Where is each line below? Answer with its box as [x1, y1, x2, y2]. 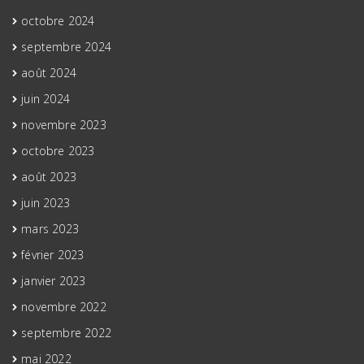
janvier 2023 [21, 272, 86, 288]
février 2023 [21, 246, 84, 262]
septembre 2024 [21, 38, 112, 54]
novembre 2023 [21, 116, 106, 132]
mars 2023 [21, 220, 80, 236]
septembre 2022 [21, 324, 112, 340]
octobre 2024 [21, 12, 95, 28]
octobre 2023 [21, 142, 95, 158]
